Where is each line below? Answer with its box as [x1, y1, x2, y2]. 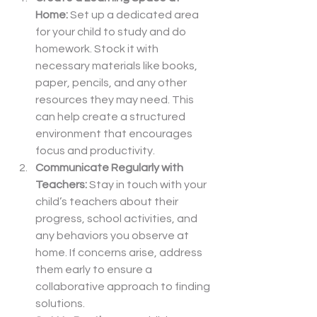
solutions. [35, 298, 85, 310]
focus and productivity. [35, 145, 155, 157]
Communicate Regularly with [35, 162, 185, 174]
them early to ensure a [35, 264, 154, 276]
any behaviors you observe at [35, 230, 191, 242]
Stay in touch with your [89, 179, 209, 191]
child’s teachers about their [35, 196, 180, 208]
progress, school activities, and [35, 213, 200, 225]
